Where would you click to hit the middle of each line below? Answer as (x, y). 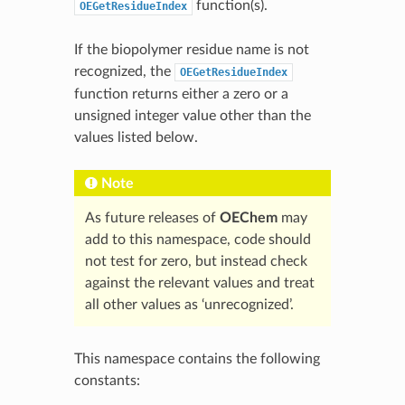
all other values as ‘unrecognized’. (189, 304)
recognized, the (124, 71)
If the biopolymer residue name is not (191, 49)
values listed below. (136, 137)
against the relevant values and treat (199, 283)
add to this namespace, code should (198, 239)
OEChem (248, 217)
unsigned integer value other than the (192, 115)
